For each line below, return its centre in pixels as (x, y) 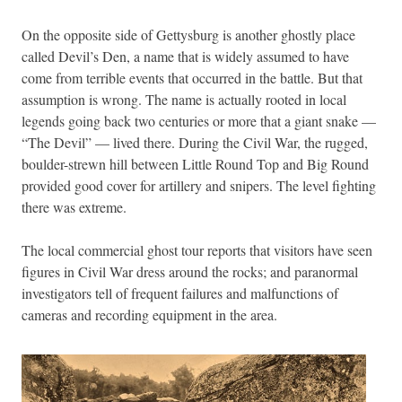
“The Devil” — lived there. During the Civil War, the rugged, (195, 142)
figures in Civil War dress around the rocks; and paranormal (190, 271)
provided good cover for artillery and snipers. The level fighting (199, 185)
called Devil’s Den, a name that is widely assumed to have (185, 56)
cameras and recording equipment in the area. (149, 314)
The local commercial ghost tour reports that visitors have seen (197, 249)
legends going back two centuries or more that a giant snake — (199, 120)
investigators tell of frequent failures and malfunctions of (180, 293)
